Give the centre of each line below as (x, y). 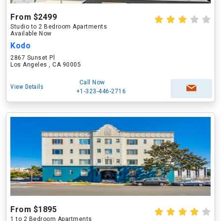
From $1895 (34, 209)
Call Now (92, 82)
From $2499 (34, 17)
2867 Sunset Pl (33, 58)
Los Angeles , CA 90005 (46, 65)
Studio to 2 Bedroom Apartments (59, 27)
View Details (27, 87)
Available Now (31, 34)
